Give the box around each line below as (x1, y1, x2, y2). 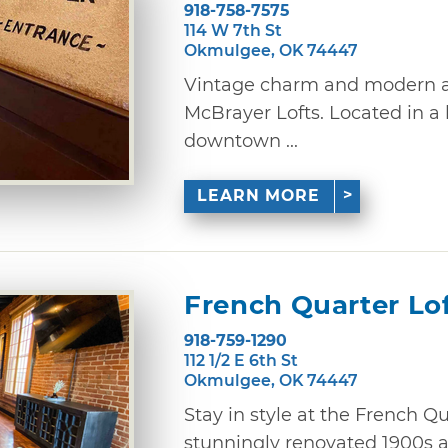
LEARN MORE (197, 186, 321, 206)
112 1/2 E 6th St (184, 350, 298, 370)
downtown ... (184, 129, 298, 152)
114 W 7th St (184, 20, 282, 40)
